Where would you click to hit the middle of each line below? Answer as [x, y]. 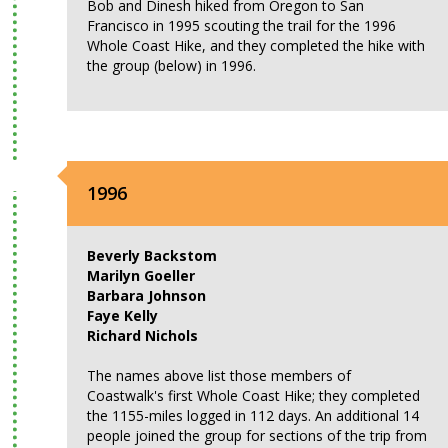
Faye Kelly [123, 315]
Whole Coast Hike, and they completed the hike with [256, 45]
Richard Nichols [143, 335]
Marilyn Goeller [141, 275]
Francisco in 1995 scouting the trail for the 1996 [242, 25]
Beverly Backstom [152, 255]
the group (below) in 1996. [172, 65]
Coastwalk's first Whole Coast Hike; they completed [254, 395]
